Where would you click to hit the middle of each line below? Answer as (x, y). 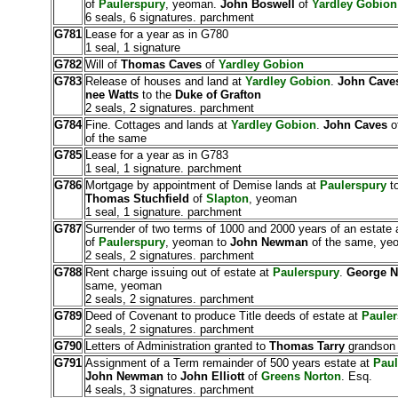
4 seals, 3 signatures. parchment (169, 390)
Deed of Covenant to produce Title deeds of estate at (223, 316)
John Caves (353, 125)
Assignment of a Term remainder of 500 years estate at (229, 363)
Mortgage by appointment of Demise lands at (202, 185)
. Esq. (356, 376)
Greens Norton (301, 376)
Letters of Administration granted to (177, 346)
